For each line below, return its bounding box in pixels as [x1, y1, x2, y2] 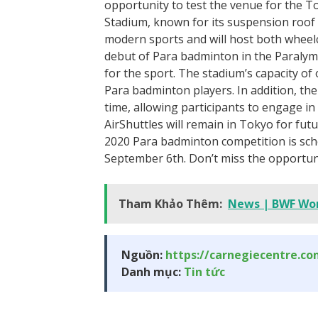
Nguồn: [121, 247, 165, 263]
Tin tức [184, 264, 225, 280]
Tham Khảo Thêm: [119, 196, 222, 212]
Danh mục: [121, 264, 184, 280]
